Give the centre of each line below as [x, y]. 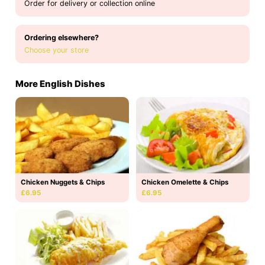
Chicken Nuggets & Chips [63, 182]
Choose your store [56, 50]
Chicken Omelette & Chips [185, 182]
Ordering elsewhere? [62, 38]
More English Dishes [60, 84]
